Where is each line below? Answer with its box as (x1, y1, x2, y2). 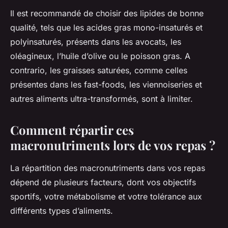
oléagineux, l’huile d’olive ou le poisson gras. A (10, 50, 190, 61)
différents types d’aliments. (10, 205, 113, 216)
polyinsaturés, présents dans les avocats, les (10, 36, 181, 47)
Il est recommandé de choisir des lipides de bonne (10, 8, 204, 18)
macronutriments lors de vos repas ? (10, 136, 215, 153)
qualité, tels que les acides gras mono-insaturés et (10, 22, 203, 33)
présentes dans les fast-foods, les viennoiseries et (10, 79, 202, 90)
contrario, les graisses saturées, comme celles (10, 65, 187, 75)
